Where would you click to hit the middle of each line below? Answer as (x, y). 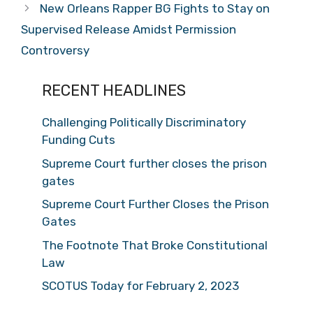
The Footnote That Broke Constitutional (155, 245)
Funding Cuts (79, 140)
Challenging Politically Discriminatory (144, 122)
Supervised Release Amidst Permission (129, 29)
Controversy (55, 50)
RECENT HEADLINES (114, 90)
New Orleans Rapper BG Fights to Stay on (155, 8)
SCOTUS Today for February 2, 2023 (140, 286)
